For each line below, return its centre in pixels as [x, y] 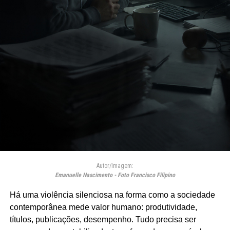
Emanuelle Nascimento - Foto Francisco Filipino [115, 175]
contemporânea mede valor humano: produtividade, [103, 207]
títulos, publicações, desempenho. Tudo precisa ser [103, 219]
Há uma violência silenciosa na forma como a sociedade [112, 195]
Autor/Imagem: [115, 166]
